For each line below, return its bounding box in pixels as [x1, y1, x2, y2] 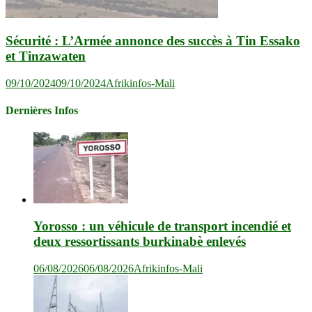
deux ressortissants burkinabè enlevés [33, 234, 246, 249]
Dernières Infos [6, 104, 78, 117]
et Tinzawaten [6, 49, 86, 64]
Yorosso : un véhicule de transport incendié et [33, 219, 291, 234]
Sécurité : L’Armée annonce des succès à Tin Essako [6, 33, 300, 49]
